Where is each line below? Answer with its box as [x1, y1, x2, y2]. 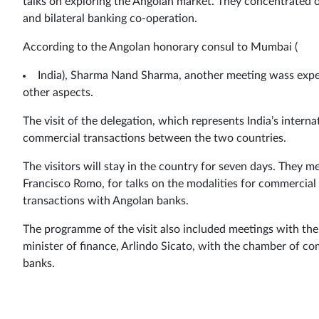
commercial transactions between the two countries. [23, 132, 286, 144]
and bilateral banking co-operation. [23, 12, 197, 24]
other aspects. [23, 86, 93, 98]
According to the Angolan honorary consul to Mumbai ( [23, 41, 298, 53]
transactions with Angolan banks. [23, 194, 189, 206]
